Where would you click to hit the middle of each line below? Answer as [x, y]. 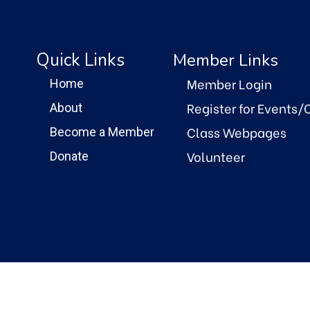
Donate [69, 156]
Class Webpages [237, 132]
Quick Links [80, 61]
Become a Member [102, 132]
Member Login [230, 84]
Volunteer [216, 156]
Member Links [226, 61]
